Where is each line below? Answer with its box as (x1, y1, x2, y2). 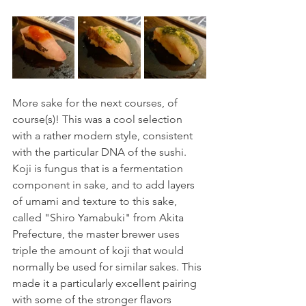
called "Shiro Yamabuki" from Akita (12, 211, 186, 225)
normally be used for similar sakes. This (12, 260, 204, 274)
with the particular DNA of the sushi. (12, 145, 189, 159)
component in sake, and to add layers (12, 178, 197, 192)
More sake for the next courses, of (12, 96, 180, 110)
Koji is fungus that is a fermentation (12, 162, 186, 176)
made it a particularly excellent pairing (12, 277, 199, 290)
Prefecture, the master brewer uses (12, 227, 182, 241)
